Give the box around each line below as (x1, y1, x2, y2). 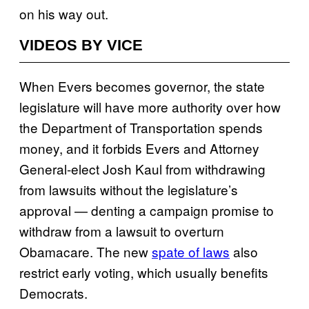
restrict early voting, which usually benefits (19, 262, 268, 281)
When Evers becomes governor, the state (19, 76, 265, 95)
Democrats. (19, 283, 88, 302)
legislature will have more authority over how (19, 97, 281, 116)
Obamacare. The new (19, 241, 152, 261)
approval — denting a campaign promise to (19, 200, 274, 219)
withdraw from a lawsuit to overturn (19, 221, 224, 240)
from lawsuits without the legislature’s (19, 179, 238, 199)
